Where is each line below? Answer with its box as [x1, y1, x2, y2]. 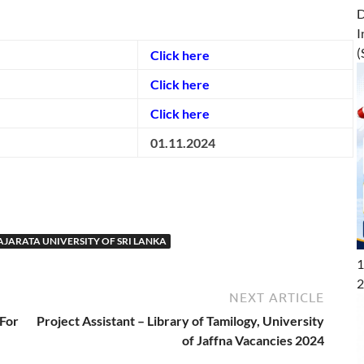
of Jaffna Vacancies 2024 [182, 332, 324, 349]
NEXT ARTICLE [229, 290, 324, 305]
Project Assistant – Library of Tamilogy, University [37, 313, 324, 329]
